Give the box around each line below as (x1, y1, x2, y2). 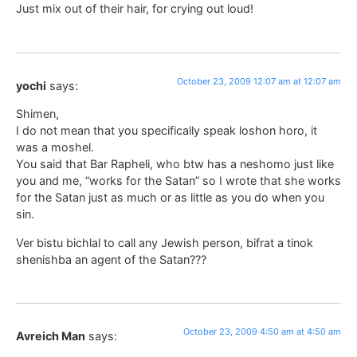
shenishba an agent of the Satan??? (16, 252, 206, 266)
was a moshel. (16, 140, 94, 155)
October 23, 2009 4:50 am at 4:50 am (183, 326, 341, 338)
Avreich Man (16, 329, 85, 343)
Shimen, (16, 107, 59, 121)
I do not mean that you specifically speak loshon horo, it (16, 124, 317, 138)
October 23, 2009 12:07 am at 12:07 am (177, 75, 341, 87)
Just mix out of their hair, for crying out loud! (16, 2, 253, 16)
